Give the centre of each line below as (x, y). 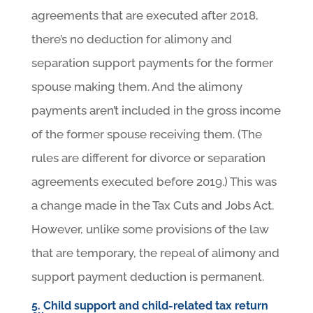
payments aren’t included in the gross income (156, 110)
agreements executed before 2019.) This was (154, 181)
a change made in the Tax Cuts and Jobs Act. (152, 205)
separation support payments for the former (152, 63)
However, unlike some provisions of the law (150, 229)
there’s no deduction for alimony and (131, 39)
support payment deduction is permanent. (147, 276)
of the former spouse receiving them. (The (146, 134)
